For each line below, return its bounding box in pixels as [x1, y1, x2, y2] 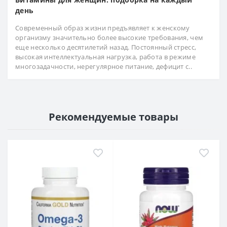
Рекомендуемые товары [49, 110, 178, 124]
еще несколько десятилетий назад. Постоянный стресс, [15, 43, 197, 52]
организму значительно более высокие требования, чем [15, 33, 204, 43]
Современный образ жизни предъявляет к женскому [15, 23, 190, 33]
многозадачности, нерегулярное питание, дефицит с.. [15, 62, 192, 71]
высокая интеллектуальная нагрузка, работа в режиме [15, 52, 196, 62]
